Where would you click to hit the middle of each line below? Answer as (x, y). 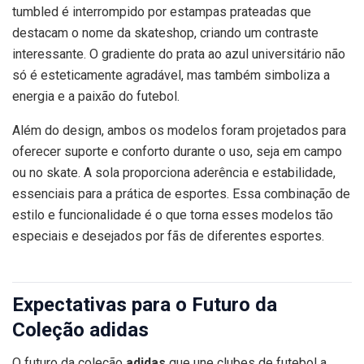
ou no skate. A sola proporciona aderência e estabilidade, (174, 173)
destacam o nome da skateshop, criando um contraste (165, 33)
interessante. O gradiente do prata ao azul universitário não (179, 54)
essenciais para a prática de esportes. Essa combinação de (181, 194)
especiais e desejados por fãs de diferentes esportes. (168, 236)
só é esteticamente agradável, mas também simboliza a (171, 76)
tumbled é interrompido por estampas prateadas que (162, 12)
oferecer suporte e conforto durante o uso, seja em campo (177, 152)
